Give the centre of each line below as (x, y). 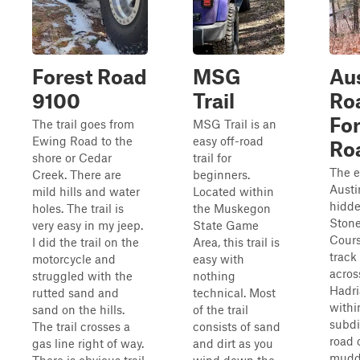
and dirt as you (233, 343)
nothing (214, 276)
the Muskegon (232, 208)
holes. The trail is (78, 208)
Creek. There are (77, 174)
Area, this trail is (236, 242)
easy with (219, 259)
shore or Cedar (72, 157)
